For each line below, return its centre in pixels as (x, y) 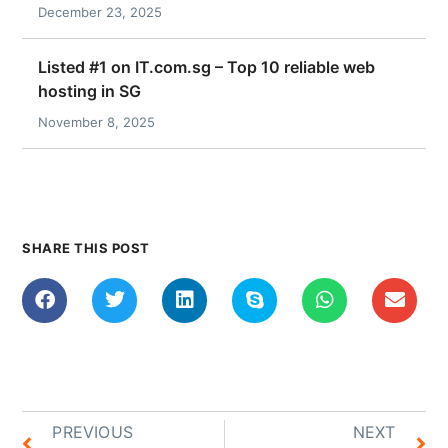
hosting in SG (90, 91)
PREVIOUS (92, 431)
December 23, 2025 (100, 12)
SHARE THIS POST (86, 247)
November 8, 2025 (97, 122)
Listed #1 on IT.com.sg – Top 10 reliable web (207, 67)
